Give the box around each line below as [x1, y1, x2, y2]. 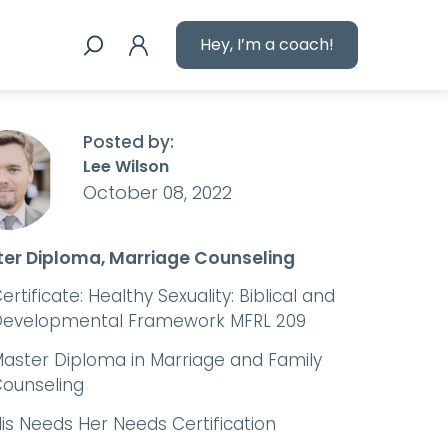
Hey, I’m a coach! [200, 33, 334, 56]
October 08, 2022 [83, 180, 232, 205]
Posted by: [83, 130, 174, 154]
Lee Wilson [83, 155, 169, 178]
